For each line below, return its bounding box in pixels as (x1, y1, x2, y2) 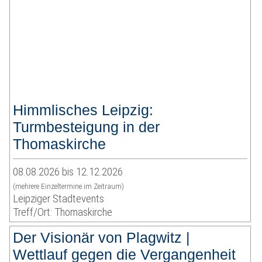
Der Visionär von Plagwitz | (13, 229, 191, 246)
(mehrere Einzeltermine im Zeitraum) (13, 182, 125, 191)
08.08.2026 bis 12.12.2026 (13, 165, 123, 179)
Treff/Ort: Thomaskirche (13, 205, 113, 219)
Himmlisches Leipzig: (13, 102, 154, 119)
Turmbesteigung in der (13, 119, 160, 136)
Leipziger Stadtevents (13, 192, 105, 206)
